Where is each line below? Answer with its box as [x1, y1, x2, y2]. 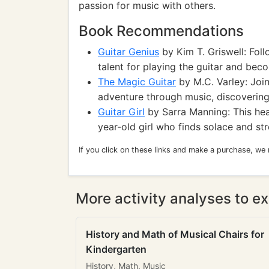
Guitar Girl [98, 106, 145, 118]
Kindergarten [86, 243, 147, 255]
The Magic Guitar [98, 76, 176, 88]
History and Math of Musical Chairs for [86, 228, 264, 240]
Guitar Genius [98, 46, 159, 58]
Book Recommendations [79, 22, 244, 40]
